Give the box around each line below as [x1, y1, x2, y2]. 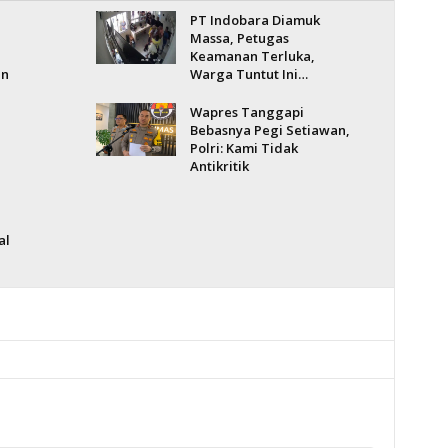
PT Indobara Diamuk [189, 11, 320, 29]
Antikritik [189, 157, 249, 175]
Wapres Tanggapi [189, 103, 304, 121]
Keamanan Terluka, [189, 47, 315, 65]
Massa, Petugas [189, 29, 289, 47]
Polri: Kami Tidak [189, 139, 298, 157]
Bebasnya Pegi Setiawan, [189, 121, 350, 139]
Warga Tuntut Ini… [189, 65, 308, 83]
